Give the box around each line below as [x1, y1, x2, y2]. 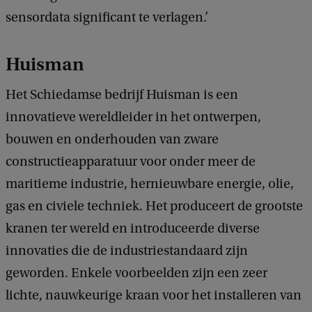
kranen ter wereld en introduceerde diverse [6, 221, 260, 237]
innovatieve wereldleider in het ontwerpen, [6, 109, 261, 125]
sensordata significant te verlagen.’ [6, 10, 208, 26]
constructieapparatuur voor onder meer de [6, 154, 256, 170]
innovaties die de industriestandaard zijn [6, 243, 248, 259]
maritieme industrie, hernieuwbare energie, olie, [6, 176, 294, 192]
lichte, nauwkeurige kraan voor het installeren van [6, 288, 302, 304]
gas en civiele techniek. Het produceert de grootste [6, 198, 303, 214]
